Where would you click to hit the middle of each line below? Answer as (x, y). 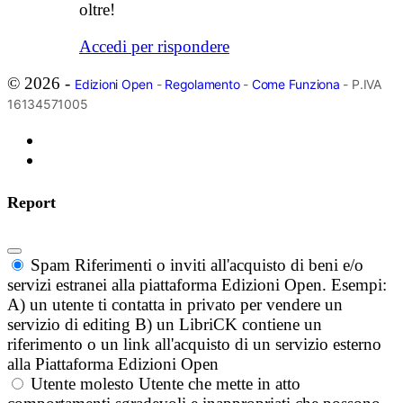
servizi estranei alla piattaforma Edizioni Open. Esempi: (197, 285)
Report (31, 203)
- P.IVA (360, 85)
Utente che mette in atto (219, 384)
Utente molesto (82, 384)
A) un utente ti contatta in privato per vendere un (175, 305)
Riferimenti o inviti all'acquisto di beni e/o (219, 265)
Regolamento (202, 85)
